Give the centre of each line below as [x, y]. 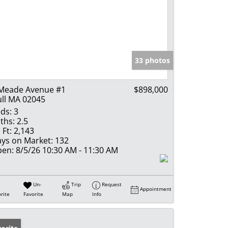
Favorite [34, 194]
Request [112, 184]
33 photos [152, 61]
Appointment [156, 189]
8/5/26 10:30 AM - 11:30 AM [66, 150]
